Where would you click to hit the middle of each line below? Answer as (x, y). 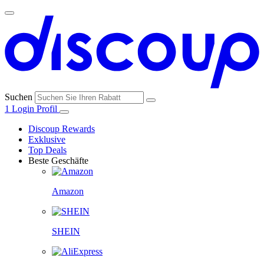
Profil (48, 108)
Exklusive (47, 139)
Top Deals (47, 150)
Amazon (68, 191)
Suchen (19, 97)
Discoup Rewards (62, 128)
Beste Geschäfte (58, 160)
